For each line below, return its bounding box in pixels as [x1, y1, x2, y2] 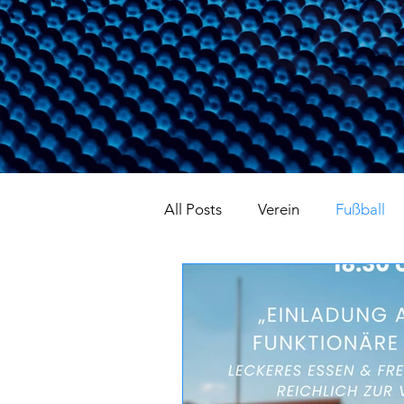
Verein [258, 199, 299, 218]
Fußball [335, 199, 385, 218]
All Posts [164, 199, 222, 218]
